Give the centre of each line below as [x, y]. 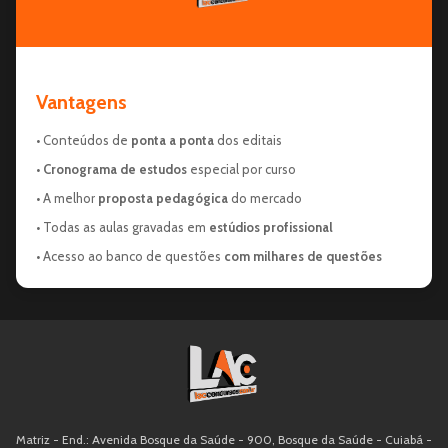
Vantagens [81, 101]
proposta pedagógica [163, 197]
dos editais [248, 139]
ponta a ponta [172, 139]
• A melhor [67, 197]
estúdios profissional [271, 226]
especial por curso [241, 168]
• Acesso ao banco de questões [130, 255]
